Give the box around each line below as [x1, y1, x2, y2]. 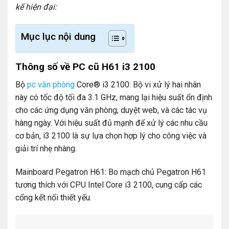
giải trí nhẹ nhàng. [15, 143, 77, 153]
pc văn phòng [27, 79, 75, 89]
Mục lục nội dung [21, 31, 96, 43]
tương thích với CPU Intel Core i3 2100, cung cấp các [15, 179, 202, 190]
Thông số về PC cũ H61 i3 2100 [15, 61, 155, 73]
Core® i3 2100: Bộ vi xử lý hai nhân [75, 79, 201, 89]
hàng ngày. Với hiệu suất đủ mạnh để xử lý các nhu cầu [15, 118, 208, 128]
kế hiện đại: [15, 2, 57, 12]
